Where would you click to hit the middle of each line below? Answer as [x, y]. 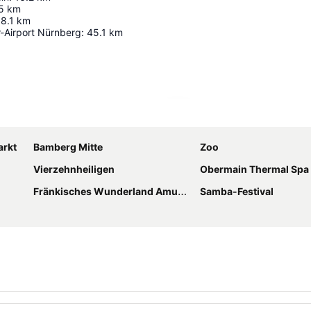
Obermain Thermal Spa [254, 169]
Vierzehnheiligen [74, 169]
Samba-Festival [237, 191]
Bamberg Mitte [68, 147]
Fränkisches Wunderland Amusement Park [106, 191]
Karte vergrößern [225, 117]
